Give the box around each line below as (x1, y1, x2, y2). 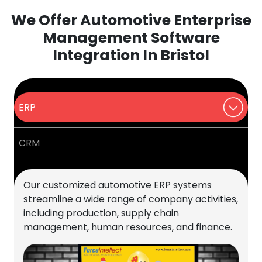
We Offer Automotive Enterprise (11, 10, 251, 31)
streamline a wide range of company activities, (23, 192, 238, 206)
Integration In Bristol (53, 45, 209, 66)
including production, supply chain (23, 206, 179, 220)
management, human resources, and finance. (23, 220, 232, 235)
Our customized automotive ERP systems (23, 178, 212, 192)
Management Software (42, 27, 220, 49)
